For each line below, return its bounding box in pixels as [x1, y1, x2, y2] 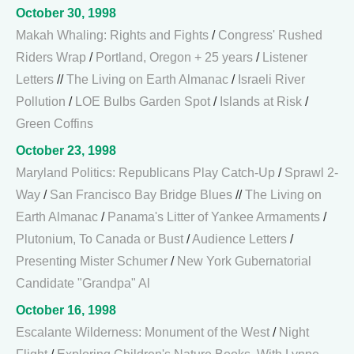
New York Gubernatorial [177, 254, 311, 268]
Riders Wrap [16, 51, 86, 64]
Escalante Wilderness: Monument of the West [16, 326, 269, 339]
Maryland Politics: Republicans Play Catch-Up [16, 166, 275, 179]
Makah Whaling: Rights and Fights [16, 28, 209, 42]
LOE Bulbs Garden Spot [75, 95, 210, 108]
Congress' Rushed [218, 28, 322, 42]
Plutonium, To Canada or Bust [16, 232, 183, 246]
